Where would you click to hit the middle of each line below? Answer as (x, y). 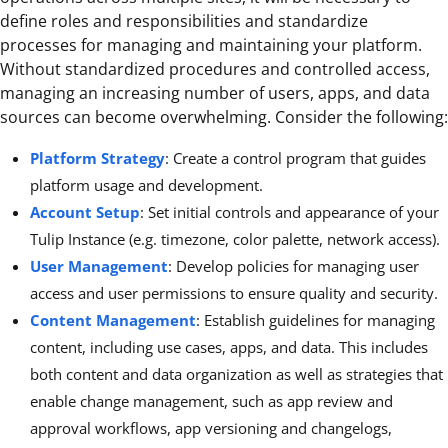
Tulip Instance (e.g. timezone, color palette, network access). (235, 238)
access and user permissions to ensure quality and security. (234, 292)
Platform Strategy (97, 157)
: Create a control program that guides (295, 157)
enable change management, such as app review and (211, 400)
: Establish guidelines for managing (315, 319)
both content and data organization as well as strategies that (236, 373)
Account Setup (85, 211)
